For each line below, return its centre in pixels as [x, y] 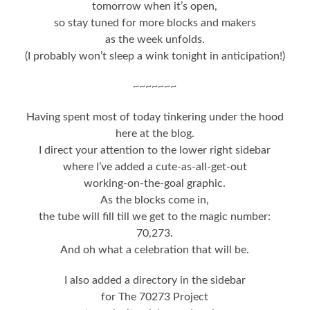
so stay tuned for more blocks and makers [155, 22]
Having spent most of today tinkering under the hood [155, 117]
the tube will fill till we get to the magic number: [155, 216]
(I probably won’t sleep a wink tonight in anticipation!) [155, 56]
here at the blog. [155, 133]
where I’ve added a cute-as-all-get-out [155, 166]
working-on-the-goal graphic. [155, 183]
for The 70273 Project [155, 297]
